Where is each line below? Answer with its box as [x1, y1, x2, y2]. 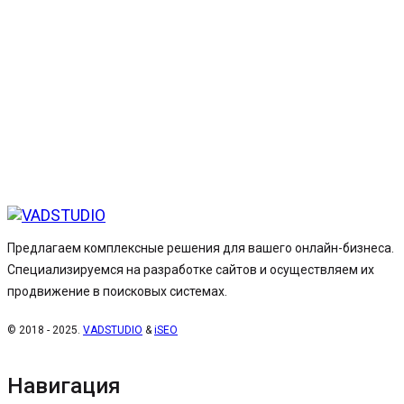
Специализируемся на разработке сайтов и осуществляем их [7, 262, 374, 277]
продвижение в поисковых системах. [7, 283, 227, 298]
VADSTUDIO [83, 323, 142, 336]
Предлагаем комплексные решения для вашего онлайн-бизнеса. [7, 240, 394, 255]
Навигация [7, 372, 121, 399]
